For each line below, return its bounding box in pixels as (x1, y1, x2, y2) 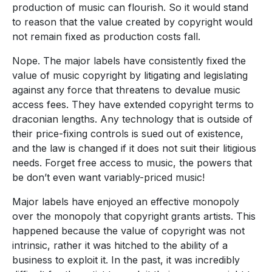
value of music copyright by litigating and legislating (12, 69, 248, 81)
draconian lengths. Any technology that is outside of (12, 112, 253, 125)
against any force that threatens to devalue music (12, 83, 240, 96)
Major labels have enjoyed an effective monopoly (12, 195, 239, 208)
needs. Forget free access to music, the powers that (12, 156, 252, 169)
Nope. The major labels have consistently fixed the (12, 54, 246, 67)
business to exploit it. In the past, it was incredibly (12, 253, 240, 266)
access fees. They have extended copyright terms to (12, 98, 254, 110)
